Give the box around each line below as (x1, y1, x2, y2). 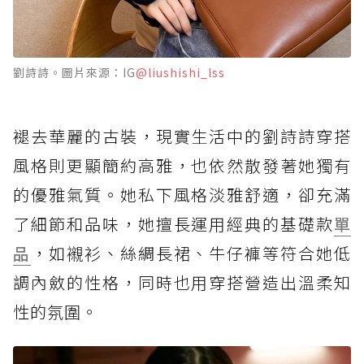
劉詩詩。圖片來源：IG (13, 63, 136, 80)
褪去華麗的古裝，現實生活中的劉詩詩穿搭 (13, 123, 351, 148)
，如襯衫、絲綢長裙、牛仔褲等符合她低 (30, 240, 352, 265)
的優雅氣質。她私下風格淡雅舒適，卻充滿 (13, 182, 351, 206)
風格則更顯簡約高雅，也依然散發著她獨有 (13, 153, 351, 177)
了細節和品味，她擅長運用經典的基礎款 (13, 211, 334, 236)
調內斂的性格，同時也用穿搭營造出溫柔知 (13, 270, 351, 294)
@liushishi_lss (136, 63, 225, 80)
